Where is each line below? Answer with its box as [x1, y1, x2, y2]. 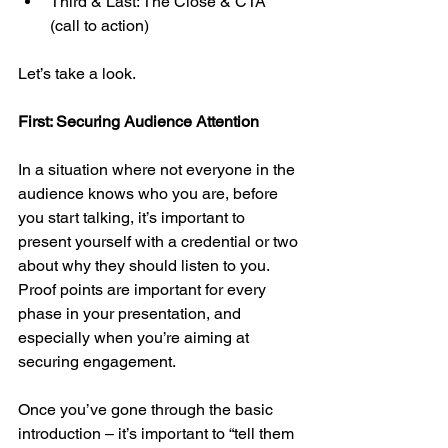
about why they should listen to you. [18, 256, 273, 276]
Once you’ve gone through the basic [18, 400, 277, 420]
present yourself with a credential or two [18, 232, 302, 252]
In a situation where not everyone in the [18, 160, 299, 180]
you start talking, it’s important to [18, 208, 249, 228]
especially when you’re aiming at [18, 328, 253, 348]
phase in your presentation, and [18, 304, 245, 324]
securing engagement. [18, 352, 176, 372]
